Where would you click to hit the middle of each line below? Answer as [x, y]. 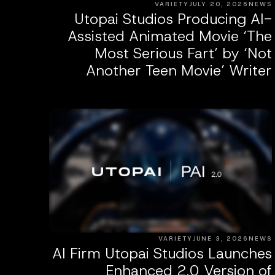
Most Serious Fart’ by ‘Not [183, 54]
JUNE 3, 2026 [220, 238]
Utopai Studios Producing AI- [173, 19]
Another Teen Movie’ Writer [179, 71]
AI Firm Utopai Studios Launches [162, 253]
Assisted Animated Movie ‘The [169, 37]
